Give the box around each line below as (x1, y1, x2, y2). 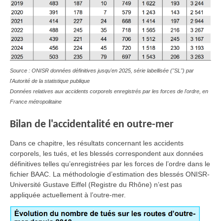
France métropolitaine (10, 98, 62, 105)
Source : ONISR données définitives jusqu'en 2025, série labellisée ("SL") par (10, 67, 194, 74)
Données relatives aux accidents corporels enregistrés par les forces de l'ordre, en (10, 88, 208, 94)
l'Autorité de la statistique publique (10, 77, 90, 84)
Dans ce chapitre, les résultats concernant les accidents (10, 139, 184, 147)
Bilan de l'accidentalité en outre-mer (10, 119, 174, 131)
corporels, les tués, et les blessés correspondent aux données (10, 149, 203, 158)
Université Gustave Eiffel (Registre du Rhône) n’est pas (10, 181, 182, 189)
